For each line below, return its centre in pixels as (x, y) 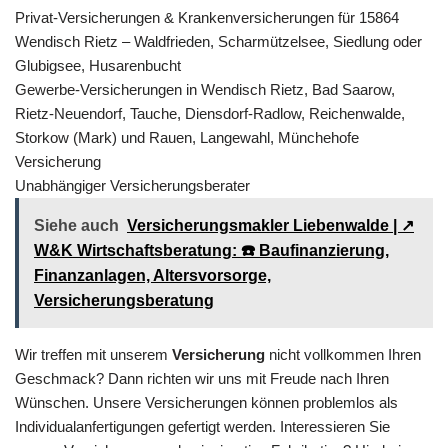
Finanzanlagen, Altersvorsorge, (152, 275)
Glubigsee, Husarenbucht (98, 65)
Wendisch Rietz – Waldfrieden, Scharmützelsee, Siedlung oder (218, 41)
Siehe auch (76, 225)
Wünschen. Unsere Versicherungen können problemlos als (206, 402)
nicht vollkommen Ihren (343, 354)
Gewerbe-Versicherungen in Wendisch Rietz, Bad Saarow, (205, 89)
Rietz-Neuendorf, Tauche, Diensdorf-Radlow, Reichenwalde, (210, 113)
